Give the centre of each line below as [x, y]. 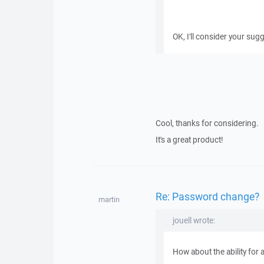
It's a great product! [189, 140]
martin [109, 199]
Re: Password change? [207, 196]
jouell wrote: [194, 220]
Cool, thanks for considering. [207, 123]
